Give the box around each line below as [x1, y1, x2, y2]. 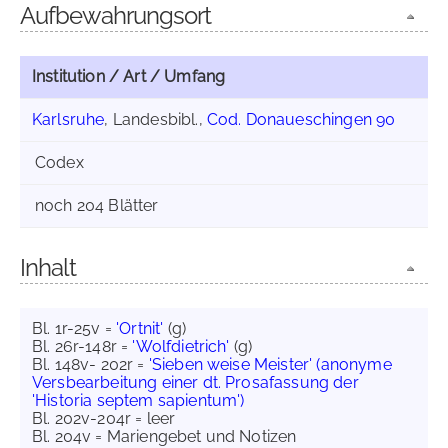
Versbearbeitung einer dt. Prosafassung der [32, 373, 359, 392]
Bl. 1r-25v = [32, 319, 117, 338]
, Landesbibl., [104, 110, 207, 129]
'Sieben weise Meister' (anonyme [148, 355, 392, 374]
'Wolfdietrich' [132, 337, 230, 356]
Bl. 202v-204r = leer [32, 409, 176, 428]
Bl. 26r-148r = [32, 337, 133, 356]
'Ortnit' [116, 319, 164, 338]
